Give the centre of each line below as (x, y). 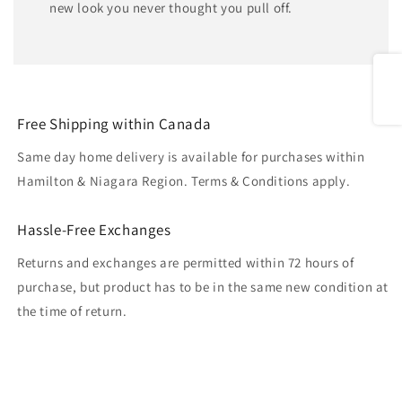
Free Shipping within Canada (114, 123)
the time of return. (72, 310)
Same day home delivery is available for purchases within (191, 156)
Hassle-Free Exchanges (94, 229)
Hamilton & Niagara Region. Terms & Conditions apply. (184, 180)
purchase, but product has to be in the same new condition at (203, 286)
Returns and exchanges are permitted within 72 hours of (186, 262)
